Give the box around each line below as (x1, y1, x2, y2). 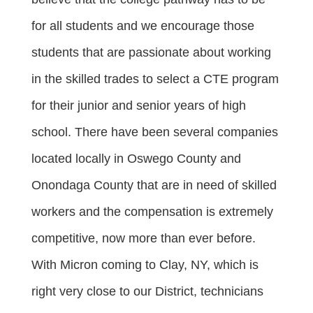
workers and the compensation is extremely (31, 205, 273, 219)
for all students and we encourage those (31, 19, 254, 33)
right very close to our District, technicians (31, 284, 263, 298)
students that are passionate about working (31, 45, 271, 59)
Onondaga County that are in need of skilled (31, 178, 277, 192)
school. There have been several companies (31, 125, 278, 139)
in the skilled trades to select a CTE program (31, 72, 279, 86)
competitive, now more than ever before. (31, 231, 259, 245)
